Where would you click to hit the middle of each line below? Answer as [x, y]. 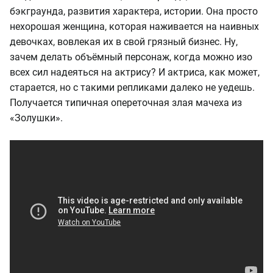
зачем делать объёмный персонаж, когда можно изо [131, 57]
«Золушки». [36, 118]
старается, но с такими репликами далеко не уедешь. [132, 87]
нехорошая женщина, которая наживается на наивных [134, 26]
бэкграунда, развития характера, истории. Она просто [134, 11]
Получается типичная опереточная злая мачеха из [126, 102]
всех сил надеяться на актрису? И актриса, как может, [135, 72]
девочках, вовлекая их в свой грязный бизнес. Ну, [124, 41]
